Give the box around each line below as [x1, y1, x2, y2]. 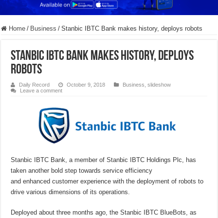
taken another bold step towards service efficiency [11, 167, 153, 175]
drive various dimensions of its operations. [11, 188, 130, 196]
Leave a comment [20, 88, 63, 94]
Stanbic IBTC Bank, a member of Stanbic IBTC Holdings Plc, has [11, 156, 197, 164]
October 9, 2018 [67, 82, 106, 88]
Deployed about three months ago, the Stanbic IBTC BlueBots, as [11, 209, 197, 217]
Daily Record [19, 82, 50, 88]
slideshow [147, 82, 171, 88]
